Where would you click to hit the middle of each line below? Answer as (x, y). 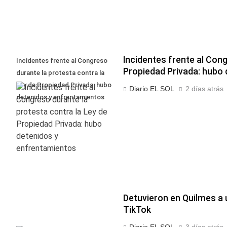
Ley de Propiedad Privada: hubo (64, 85)
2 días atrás (204, 89)
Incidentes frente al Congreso (62, 61)
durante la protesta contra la (60, 73)
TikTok (137, 210)
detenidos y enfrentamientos (60, 97)
